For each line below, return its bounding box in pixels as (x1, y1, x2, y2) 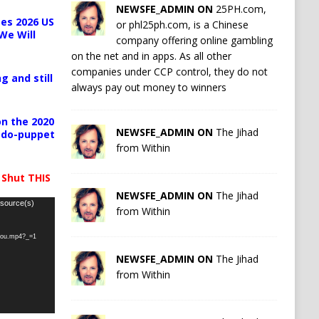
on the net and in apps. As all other (70, 48, 231, 63)
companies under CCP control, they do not (70, 64, 268, 78)
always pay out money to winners (70, 80, 226, 94)
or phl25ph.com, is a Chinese (115, 17, 249, 31)
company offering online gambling (115, 33, 273, 47)
